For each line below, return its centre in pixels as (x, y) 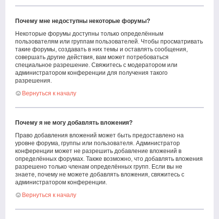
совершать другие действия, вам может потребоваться (92, 57)
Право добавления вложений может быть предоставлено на (100, 135)
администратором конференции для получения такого (92, 73)
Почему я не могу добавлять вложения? (74, 123)
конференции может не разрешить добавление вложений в (99, 151)
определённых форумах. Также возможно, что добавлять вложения (109, 159)
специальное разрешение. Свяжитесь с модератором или (97, 65)
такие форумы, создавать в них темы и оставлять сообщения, (102, 49)
